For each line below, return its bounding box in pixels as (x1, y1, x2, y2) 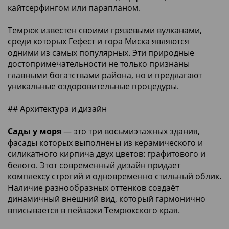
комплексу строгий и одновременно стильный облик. (8, 170, 221, 182)
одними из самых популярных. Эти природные (8, 47, 194, 58)
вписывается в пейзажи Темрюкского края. (8, 204, 180, 216)
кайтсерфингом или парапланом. (8, 2, 141, 13)
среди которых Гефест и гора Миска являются (8, 35, 189, 47)
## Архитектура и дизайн (8, 103, 107, 114)
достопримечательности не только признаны (8, 58, 190, 70)
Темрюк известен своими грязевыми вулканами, (8, 24, 202, 36)
